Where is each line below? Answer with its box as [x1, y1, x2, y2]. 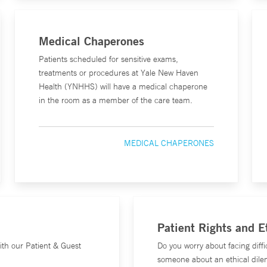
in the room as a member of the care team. [38, 95, 193, 105]
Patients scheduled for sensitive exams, [38, 54, 178, 64]
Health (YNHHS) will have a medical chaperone [38, 81, 207, 92]
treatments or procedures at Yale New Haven [38, 67, 198, 78]
